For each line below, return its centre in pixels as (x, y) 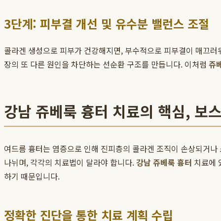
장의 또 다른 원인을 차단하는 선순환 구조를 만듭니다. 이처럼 (106, 64)
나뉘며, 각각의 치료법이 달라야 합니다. (70, 163)
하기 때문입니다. (32, 176)
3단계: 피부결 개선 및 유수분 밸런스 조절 (107, 24)
